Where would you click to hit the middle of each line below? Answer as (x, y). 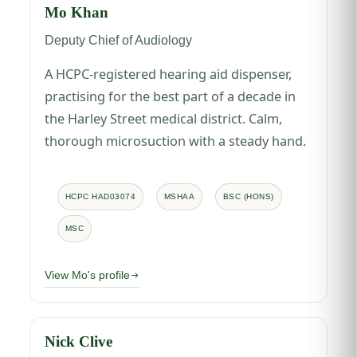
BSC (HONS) (248, 196)
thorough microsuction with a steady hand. (176, 141)
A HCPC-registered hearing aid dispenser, (169, 74)
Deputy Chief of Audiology (119, 39)
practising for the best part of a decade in (171, 96)
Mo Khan (77, 12)
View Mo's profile (88, 275)
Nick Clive (79, 341)
